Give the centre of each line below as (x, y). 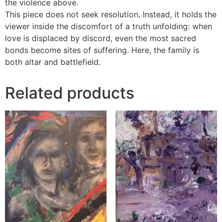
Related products (70, 93)
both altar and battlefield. (53, 62)
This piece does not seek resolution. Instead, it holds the (111, 14)
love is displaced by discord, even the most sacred (101, 38)
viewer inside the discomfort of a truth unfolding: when (109, 26)
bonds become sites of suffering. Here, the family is (102, 50)
